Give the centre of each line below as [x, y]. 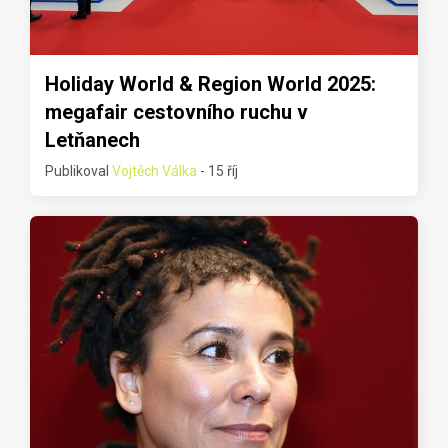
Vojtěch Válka [154, 171]
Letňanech [92, 140]
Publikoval [78, 171]
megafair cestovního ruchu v [176, 112]
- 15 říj [217, 171]
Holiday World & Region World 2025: [210, 84]
